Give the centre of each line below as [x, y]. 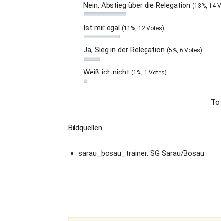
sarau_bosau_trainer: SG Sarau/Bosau [141, 153]
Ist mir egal [103, 28]
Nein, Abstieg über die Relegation [138, 5]
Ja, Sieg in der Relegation [125, 50]
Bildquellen [85, 128]
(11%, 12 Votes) [143, 28]
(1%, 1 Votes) [149, 73]
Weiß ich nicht [107, 72]
